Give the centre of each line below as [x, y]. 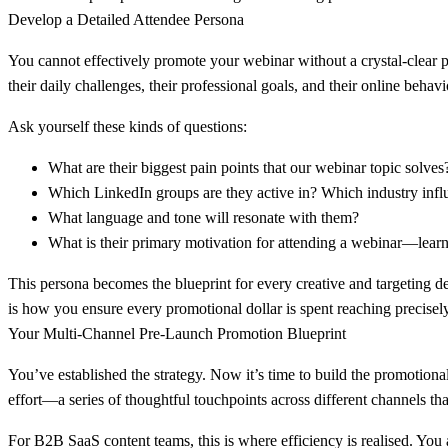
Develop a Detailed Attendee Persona [126, 19]
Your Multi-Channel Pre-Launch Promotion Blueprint [177, 333]
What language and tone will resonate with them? [203, 217]
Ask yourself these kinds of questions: [127, 126]
